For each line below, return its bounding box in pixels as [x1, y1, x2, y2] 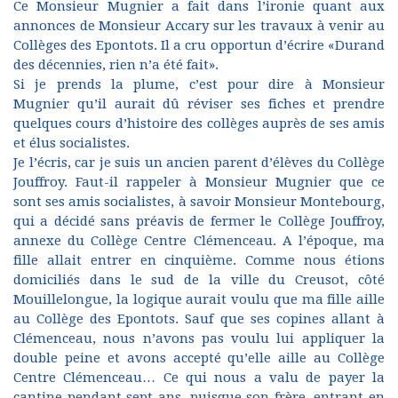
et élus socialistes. [13, 135, 130, 151]
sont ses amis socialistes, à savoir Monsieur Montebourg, [13, 194, 385, 210]
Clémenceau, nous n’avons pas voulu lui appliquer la [13, 330, 385, 346]
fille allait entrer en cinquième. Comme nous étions [13, 252, 385, 268]
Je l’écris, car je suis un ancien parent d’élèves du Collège [13, 155, 385, 171]
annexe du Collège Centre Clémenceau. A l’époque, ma [13, 233, 385, 249]
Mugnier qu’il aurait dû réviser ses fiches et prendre [13, 96, 385, 112]
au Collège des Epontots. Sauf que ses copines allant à [13, 311, 385, 327]
